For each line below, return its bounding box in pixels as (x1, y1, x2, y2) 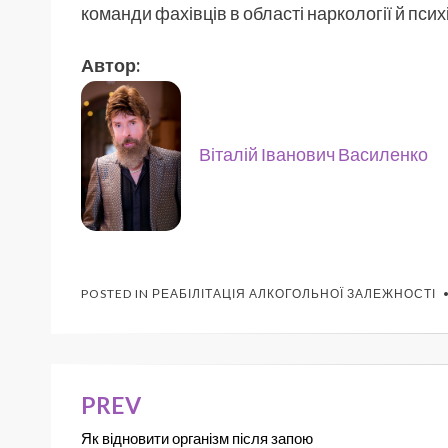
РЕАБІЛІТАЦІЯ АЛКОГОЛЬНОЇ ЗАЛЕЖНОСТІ (152, 286, 436, 302)
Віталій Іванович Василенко (199, 142, 428, 165)
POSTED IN (81, 286, 152, 302)
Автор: (81, 54, 140, 77)
